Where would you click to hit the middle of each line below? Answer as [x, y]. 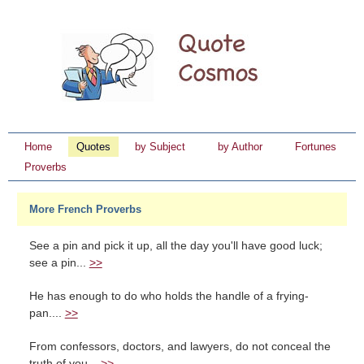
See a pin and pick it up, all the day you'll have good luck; [175, 246]
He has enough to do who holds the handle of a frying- [169, 296]
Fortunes [316, 147]
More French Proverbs [85, 209]
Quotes [93, 147]
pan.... [47, 313]
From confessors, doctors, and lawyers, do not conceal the [180, 347]
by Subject [160, 147]
